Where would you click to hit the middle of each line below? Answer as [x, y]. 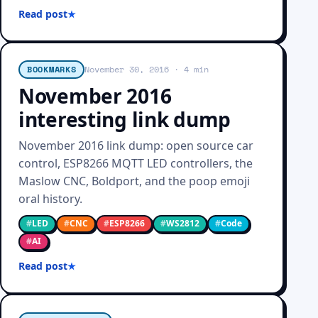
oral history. [50, 199]
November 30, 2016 [127, 69]
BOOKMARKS [52, 69]
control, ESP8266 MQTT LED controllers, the [136, 163]
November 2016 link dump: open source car [136, 146]
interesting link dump [125, 119]
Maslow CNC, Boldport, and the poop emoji [134, 181]
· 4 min [189, 69]
